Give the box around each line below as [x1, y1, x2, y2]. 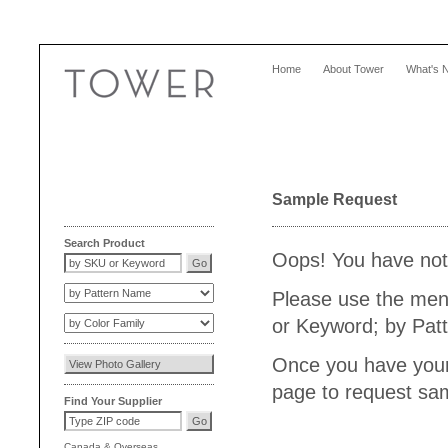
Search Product [64, 237, 145, 250]
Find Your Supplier [64, 395, 162, 408]
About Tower [323, 63, 384, 76]
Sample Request [272, 191, 397, 209]
